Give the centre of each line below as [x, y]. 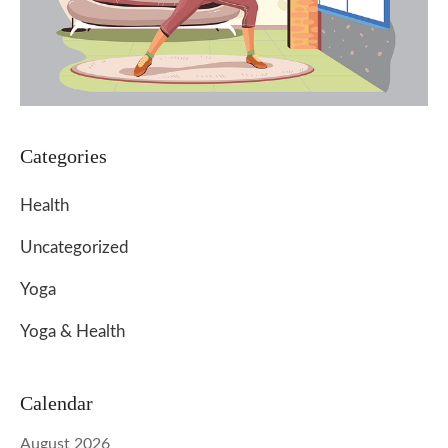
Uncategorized [74, 248]
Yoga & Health [72, 332]
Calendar [56, 403]
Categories [63, 156]
